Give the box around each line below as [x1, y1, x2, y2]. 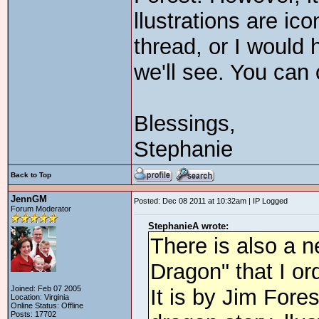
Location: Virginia [11, 293, 69, 301]
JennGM [11, 194, 47, 204]
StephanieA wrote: [147, 221, 229, 231]
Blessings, [134, 111, 236, 136]
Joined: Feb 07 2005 [11, 284, 81, 293]
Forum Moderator [11, 204, 71, 213]
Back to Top [11, 171, 51, 179]
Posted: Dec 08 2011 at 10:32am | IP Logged [134, 197, 288, 205]
